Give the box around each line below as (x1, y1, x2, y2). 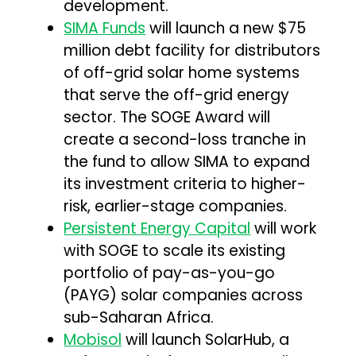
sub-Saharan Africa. (64, 306, 215, 328)
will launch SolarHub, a (122, 328, 290, 350)
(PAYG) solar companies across (64, 284, 304, 306)
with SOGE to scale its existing (64, 239, 286, 261)
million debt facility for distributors (64, 39, 321, 61)
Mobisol (64, 328, 122, 350)
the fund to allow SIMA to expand (64, 150, 311, 172)
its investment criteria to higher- (64, 172, 307, 195)
